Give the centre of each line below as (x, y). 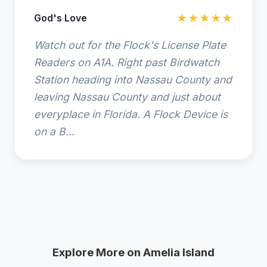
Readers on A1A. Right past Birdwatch (127, 62)
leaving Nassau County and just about (127, 97)
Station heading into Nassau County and (133, 80)
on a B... (54, 131)
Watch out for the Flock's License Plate (130, 45)
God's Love (60, 18)
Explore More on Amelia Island (133, 252)
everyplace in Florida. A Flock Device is (131, 114)
